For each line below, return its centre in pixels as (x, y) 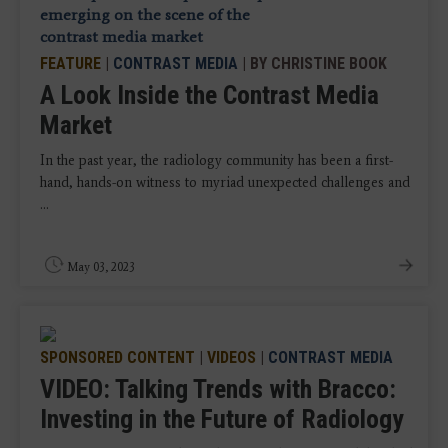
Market (76, 124)
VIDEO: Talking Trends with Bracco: (218, 388)
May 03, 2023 (101, 266)
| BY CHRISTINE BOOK (312, 63)
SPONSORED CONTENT (117, 357)
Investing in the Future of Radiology (222, 418)
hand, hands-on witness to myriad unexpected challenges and (225, 182)
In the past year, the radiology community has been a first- (216, 160)
